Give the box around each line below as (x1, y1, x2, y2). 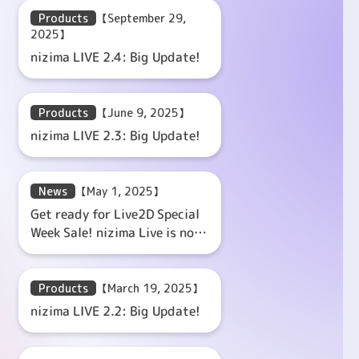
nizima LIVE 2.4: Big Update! (30, 47, 201, 66)
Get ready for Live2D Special (30, 204, 200, 223)
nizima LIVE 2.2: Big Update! (30, 301, 201, 320)
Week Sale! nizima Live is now (30, 223, 204, 241)
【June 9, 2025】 (96, 104, 190, 120)
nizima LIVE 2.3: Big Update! (30, 126, 201, 144)
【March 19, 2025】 (96, 280, 204, 296)
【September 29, (96, 10, 186, 26)
